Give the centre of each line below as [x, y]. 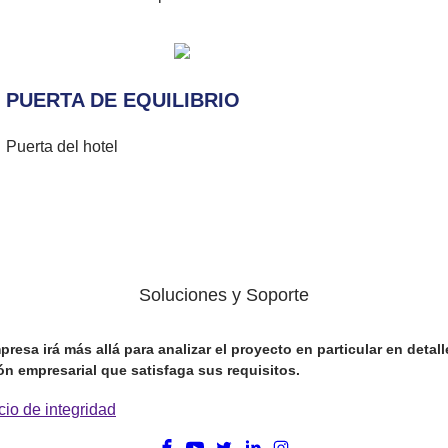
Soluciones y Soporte [224, 295]
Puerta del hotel [61, 146]
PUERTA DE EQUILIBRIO [122, 100]
